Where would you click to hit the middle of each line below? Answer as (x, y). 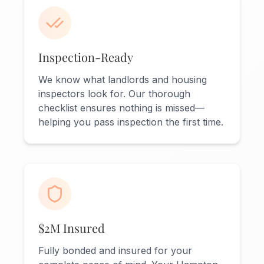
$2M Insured (72, 228)
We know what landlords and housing (123, 80)
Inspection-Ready (86, 57)
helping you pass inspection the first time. (131, 122)
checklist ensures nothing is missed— (121, 108)
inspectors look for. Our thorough (114, 94)
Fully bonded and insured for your (115, 251)
